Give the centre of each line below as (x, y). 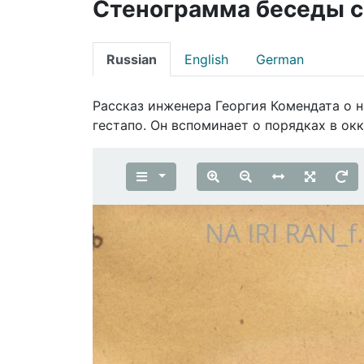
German (280, 59)
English (206, 59)
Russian (132, 59)
